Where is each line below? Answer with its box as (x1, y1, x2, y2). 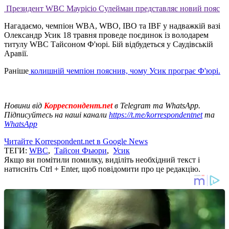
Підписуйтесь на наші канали (4, 110, 109, 119)
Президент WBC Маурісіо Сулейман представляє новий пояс (4, 4, 220, 13)
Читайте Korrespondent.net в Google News (4, 136, 148, 146)
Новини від (4, 101, 42, 110)
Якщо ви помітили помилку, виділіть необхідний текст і (4, 155, 200, 164)
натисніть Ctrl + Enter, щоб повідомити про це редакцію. (4, 164, 200, 173)
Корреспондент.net (42, 101, 114, 110)
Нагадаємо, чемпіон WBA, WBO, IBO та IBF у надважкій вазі (4, 21, 220, 30)
